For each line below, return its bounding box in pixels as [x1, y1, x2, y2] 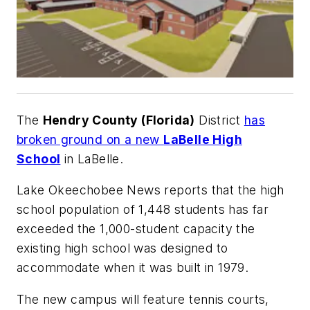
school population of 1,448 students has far [17, 202, 269, 217]
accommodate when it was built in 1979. [17, 260, 249, 275]
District [194, 112, 244, 127]
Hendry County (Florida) [42, 112, 195, 127]
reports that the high [164, 183, 284, 198]
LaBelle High [163, 131, 243, 147]
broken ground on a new [17, 131, 164, 147]
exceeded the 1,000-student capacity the [17, 221, 255, 237]
